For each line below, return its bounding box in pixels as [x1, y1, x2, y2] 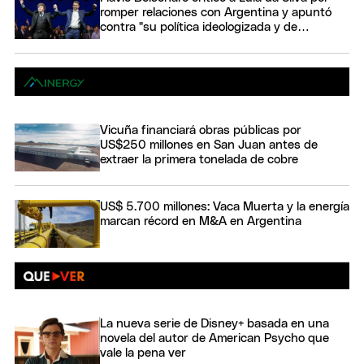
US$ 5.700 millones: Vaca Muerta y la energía [100, 200, 349, 213]
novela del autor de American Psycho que [100, 332, 329, 345]
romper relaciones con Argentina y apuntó [100, 6, 331, 19]
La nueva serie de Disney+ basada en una [100, 318, 329, 331]
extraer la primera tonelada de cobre [100, 153, 298, 166]
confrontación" [100, 35, 181, 48]
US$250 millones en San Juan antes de [100, 138, 318, 151]
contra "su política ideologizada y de [100, 20, 297, 33]
